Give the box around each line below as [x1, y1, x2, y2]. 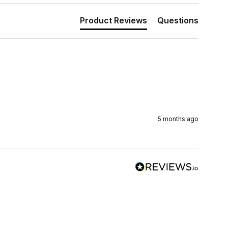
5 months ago [157, 115, 198, 123]
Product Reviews [79, 15, 147, 26]
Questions [157, 15, 198, 26]
